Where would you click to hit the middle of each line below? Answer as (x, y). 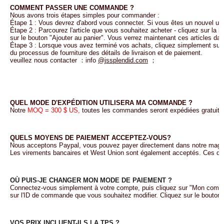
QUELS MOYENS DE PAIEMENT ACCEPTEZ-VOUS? (90, 138)
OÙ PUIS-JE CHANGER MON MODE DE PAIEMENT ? (91, 180)
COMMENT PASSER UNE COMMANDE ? (72, 8)
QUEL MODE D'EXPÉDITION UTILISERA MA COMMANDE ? (101, 103)
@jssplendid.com (123, 60)
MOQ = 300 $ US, (54, 110)
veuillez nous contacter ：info (53, 60)
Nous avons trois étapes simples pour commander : (85, 15)
